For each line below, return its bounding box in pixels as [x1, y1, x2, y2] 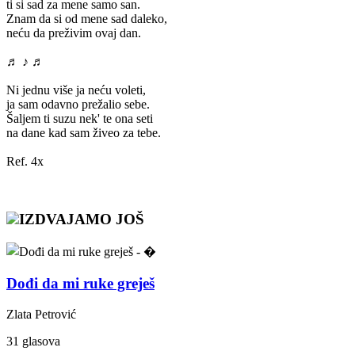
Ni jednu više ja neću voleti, [6, 82, 146, 97]
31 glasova [6, 334, 60, 348]
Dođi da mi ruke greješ [6, 274, 155, 292]
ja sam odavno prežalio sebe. [6, 97, 150, 111]
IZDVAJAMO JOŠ [19, 210, 144, 227]
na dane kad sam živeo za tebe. [6, 125, 161, 139]
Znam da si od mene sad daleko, [6, 11, 167, 25]
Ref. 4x [6, 154, 44, 168]
